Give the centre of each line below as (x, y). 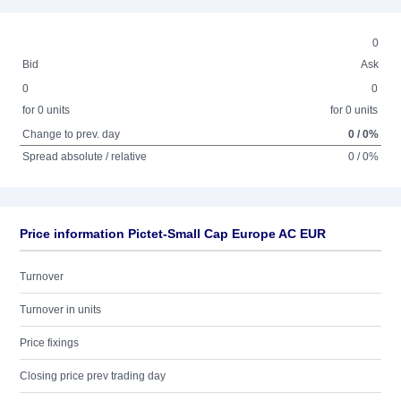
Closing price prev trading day (93, 376)
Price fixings (49, 343)
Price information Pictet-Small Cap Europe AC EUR (173, 234)
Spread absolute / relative (85, 157)
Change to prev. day (72, 134)
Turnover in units (60, 310)
